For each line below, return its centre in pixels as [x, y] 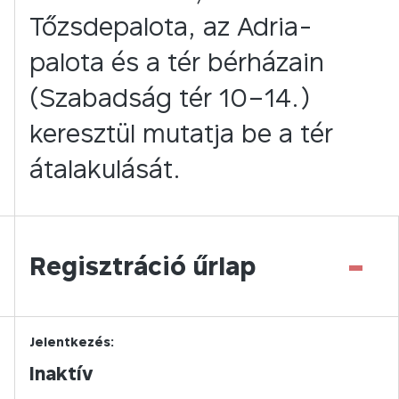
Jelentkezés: [72, 342]
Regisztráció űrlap [142, 266]
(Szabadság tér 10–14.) [170, 98]
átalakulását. [105, 169]
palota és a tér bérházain [177, 62]
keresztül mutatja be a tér [181, 133]
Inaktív [61, 374]
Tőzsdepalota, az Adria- [171, 26]
